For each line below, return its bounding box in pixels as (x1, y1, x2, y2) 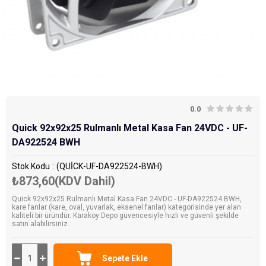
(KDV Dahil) (55, 174, 115, 188)
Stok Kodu (12, 161, 50, 171)
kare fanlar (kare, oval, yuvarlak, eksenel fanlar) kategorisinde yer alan (12, 203, 241, 211)
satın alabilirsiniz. (12, 220, 69, 228)
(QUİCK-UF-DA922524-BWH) (56, 161, 162, 171)
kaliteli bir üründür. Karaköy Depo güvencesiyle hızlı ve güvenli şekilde (12, 211, 239, 220)
